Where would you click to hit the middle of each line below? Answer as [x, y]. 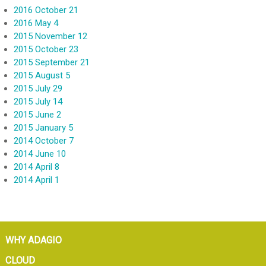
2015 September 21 [51, 63]
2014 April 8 [36, 167]
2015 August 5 [42, 76]
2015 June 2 [37, 115]
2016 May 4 [36, 23]
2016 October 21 [46, 10]
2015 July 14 [38, 102]
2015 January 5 [43, 128]
